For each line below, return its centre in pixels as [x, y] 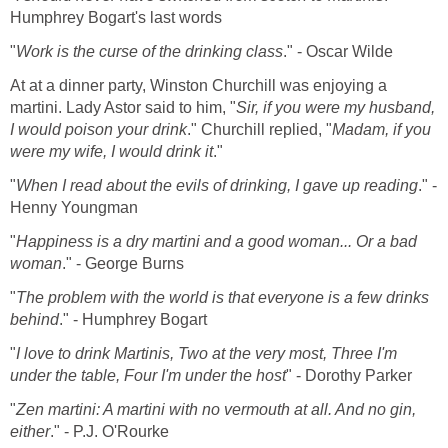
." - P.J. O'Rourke [109, 431]
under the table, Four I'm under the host [148, 375]
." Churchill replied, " [259, 129]
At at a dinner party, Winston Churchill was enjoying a [198, 85]
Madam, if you [381, 129]
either [30, 431]
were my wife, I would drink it [111, 151]
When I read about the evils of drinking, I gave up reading [217, 185]
